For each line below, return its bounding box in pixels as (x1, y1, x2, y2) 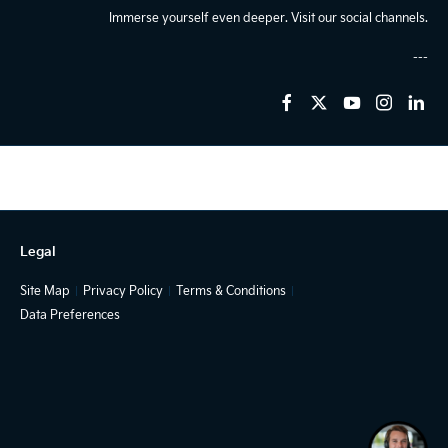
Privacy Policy (83, 282, 163, 299)
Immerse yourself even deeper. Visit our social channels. (109, 9, 428, 26)
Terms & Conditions (176, 282, 286, 299)
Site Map (20, 282, 70, 299)
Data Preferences (20, 306, 120, 323)
